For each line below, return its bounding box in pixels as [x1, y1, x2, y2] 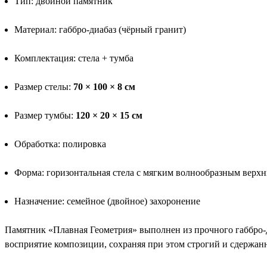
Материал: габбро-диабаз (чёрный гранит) [14, 24, 186, 35]
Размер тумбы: [14, 110, 76, 120]
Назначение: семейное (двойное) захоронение [14, 195, 200, 206]
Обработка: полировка [14, 138, 106, 149]
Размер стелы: [14, 81, 73, 92]
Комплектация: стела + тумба [14, 52, 133, 63]
